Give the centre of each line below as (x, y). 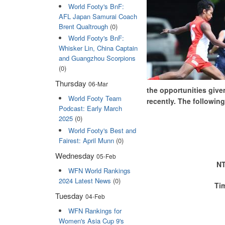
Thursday (72, 83)
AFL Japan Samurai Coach (98, 17)
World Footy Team (95, 98)
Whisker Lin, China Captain (98, 48)
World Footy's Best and (102, 130)
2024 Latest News (85, 180)
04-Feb (95, 196)
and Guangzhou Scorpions (97, 58)
